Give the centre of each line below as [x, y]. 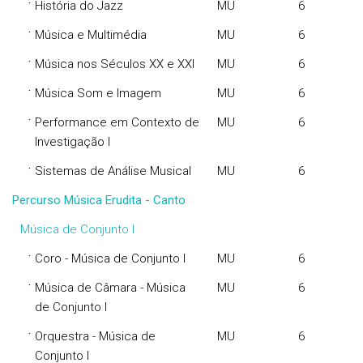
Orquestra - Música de [95, 336]
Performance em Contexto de [117, 122]
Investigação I [73, 142]
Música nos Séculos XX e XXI [115, 64]
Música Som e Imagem [98, 93]
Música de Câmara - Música [110, 288]
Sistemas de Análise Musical [113, 171]
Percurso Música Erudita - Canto [99, 200]
